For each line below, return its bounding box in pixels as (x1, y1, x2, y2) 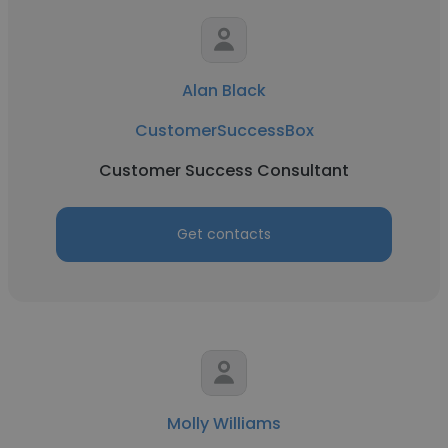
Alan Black (182, 79, 266, 102)
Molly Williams (167, 412, 281, 435)
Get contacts (177, 224, 271, 244)
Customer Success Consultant (99, 159, 349, 182)
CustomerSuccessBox (134, 119, 314, 142)
